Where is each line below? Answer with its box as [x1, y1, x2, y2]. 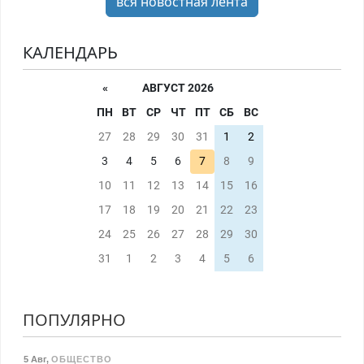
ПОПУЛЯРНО [22, 309, 126, 331]
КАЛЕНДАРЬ [22, 41, 118, 64]
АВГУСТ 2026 [142, 81, 214, 96]
